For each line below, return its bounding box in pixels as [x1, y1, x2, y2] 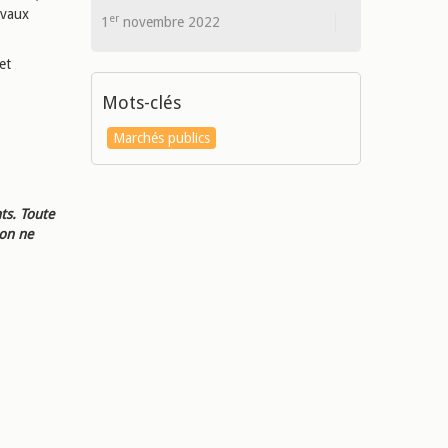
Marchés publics [112, 130, 210, 146]
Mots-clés [101, 92, 181, 113]
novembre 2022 [118, 14, 220, 30]
